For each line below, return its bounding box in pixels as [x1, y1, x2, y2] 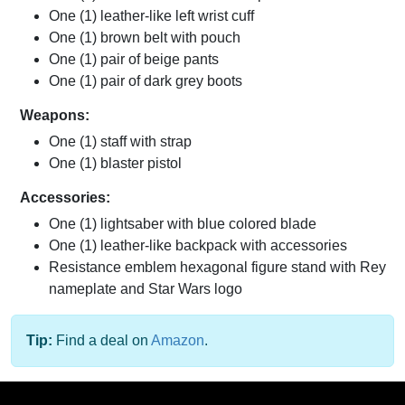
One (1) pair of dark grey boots [49, 73, 242, 89]
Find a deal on [52, 333, 151, 349]
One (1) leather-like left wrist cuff [49, 8, 254, 24]
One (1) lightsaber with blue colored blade [49, 216, 316, 232]
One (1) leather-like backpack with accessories [49, 238, 347, 254]
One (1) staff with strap [49, 134, 192, 150]
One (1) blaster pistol [49, 155, 182, 172]
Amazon [151, 333, 204, 349]
